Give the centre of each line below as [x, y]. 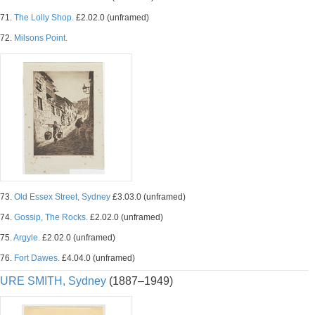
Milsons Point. [41, 38]
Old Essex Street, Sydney [62, 197]
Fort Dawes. [37, 258]
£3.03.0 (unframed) [148, 197]
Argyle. [27, 238]
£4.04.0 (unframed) [97, 258]
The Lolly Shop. [44, 18]
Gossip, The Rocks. [51, 217]
